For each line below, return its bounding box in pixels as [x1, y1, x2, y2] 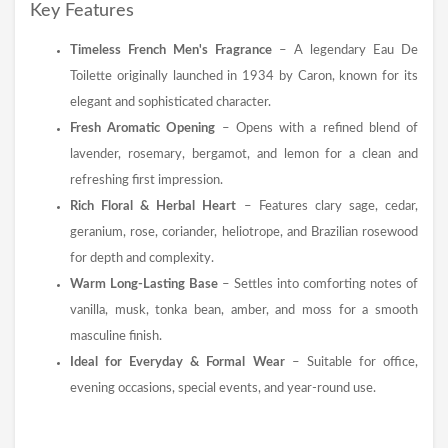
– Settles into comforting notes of [218, 278, 418, 291]
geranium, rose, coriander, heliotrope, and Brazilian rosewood [70, 226, 418, 239]
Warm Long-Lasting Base [70, 278, 218, 291]
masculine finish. [70, 330, 162, 343]
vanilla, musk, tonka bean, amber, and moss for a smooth [70, 304, 418, 317]
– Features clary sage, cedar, [236, 200, 419, 213]
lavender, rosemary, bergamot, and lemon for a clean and [70, 148, 418, 161]
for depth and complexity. [70, 252, 214, 265]
